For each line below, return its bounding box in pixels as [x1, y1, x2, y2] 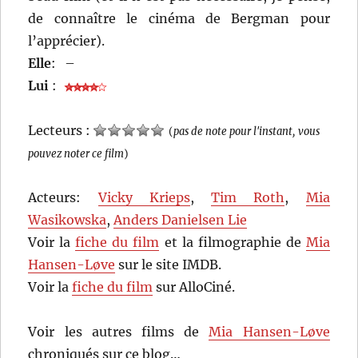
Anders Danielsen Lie [113, 212, 248, 229]
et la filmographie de [159, 234, 306, 251]
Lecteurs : [28, 122, 94, 139]
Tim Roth [211, 189, 285, 206]
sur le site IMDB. [115, 257, 222, 273]
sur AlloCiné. [153, 279, 236, 296]
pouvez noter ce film [28, 147, 125, 161]
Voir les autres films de [28, 324, 209, 340]
